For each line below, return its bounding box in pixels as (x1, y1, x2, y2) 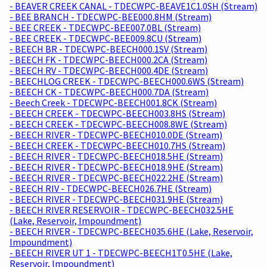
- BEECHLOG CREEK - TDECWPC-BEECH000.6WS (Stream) (10, 74, 244, 87)
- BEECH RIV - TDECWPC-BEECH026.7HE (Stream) (10, 182, 212, 194)
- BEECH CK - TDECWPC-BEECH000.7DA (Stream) (10, 85, 209, 98)
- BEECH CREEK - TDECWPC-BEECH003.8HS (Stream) (10, 107, 225, 119)
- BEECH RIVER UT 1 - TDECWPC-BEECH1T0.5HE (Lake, (10, 246, 232, 259)
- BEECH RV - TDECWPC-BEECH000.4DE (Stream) (10, 64, 208, 76)
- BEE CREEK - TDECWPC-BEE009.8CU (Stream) (10, 32, 201, 44)
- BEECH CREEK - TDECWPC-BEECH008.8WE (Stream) (10, 117, 227, 130)
